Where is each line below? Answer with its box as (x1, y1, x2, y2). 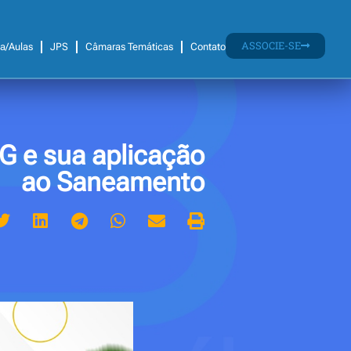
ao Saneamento (21, 166, 204, 198)
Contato (190, 40, 226, 52)
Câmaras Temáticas (85, 40, 173, 52)
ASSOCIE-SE (241, 38, 301, 52)
